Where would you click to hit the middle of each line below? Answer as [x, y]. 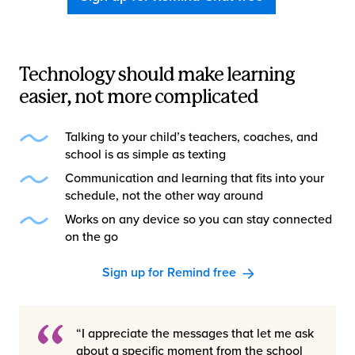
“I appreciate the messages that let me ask [195, 334]
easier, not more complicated [139, 98]
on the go [92, 237]
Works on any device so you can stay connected [198, 220]
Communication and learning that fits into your [195, 179]
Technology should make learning [157, 76]
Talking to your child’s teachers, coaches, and [191, 137]
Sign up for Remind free [169, 273]
